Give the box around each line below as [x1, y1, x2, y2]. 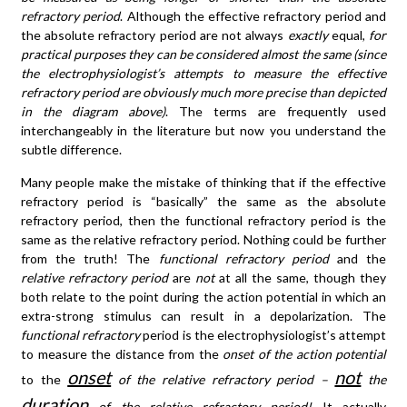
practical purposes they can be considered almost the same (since [21, 45, 386, 62]
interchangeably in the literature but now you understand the [21, 122, 386, 138]
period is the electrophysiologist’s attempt [140, 326, 387, 342]
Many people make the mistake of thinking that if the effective [21, 174, 386, 190]
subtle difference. [21, 141, 122, 157]
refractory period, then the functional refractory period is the [21, 212, 386, 228]
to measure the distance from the [21, 345, 223, 362]
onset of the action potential [223, 345, 386, 362]
